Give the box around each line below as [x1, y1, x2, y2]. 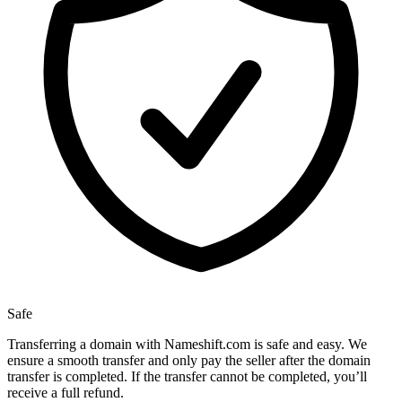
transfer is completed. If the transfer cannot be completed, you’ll [7, 369, 367, 385]
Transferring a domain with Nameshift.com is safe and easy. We [7, 336, 367, 353]
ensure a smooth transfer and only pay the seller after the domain [7, 353, 371, 369]
